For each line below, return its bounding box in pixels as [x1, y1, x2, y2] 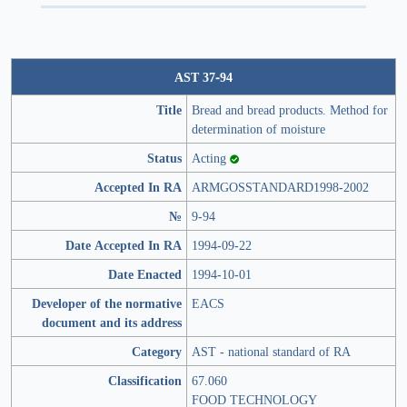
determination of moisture [192, 120, 325, 138]
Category [132, 342, 182, 361]
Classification [108, 372, 182, 390]
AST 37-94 [174, 68, 233, 86]
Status [147, 149, 182, 167]
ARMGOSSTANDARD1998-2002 [192, 178, 369, 196]
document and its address [42, 313, 182, 332]
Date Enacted [108, 265, 182, 283]
